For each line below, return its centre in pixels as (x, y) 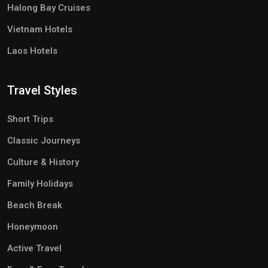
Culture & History (43, 162)
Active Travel (34, 249)
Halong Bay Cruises (49, 8)
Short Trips (30, 119)
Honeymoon (33, 227)
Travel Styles (42, 91)
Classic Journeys (44, 141)
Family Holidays (40, 184)
